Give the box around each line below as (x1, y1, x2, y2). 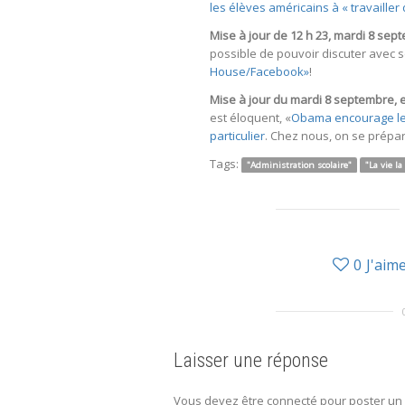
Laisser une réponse (174, 349, 328, 372)
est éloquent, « (210, 109, 291, 127)
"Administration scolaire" (246, 159, 352, 172)
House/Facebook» (210, 63, 309, 80)
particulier (210, 127, 265, 145)
